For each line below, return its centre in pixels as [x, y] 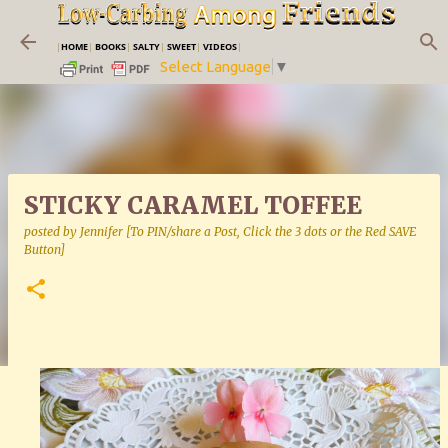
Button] [44, 249]
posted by [52, 231]
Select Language [215, 67]
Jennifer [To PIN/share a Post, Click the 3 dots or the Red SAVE [248, 231]
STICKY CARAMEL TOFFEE [193, 205]
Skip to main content [228, 25]
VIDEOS [220, 46]
